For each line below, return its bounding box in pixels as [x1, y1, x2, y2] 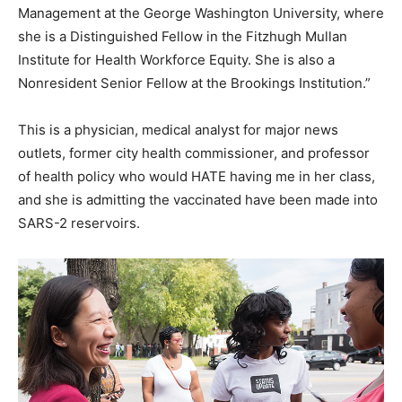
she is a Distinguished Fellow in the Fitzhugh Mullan [18, 28, 347, 46]
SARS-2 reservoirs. [18, 214, 140, 232]
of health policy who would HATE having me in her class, [18, 168, 375, 186]
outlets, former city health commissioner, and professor [18, 144, 370, 162]
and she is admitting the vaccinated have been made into [18, 191, 378, 209]
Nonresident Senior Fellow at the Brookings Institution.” [18, 74, 371, 92]
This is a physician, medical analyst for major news [18, 121, 338, 139]
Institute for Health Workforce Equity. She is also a [18, 51, 335, 69]
